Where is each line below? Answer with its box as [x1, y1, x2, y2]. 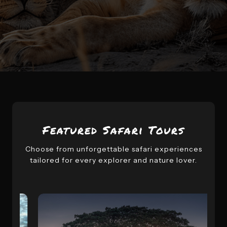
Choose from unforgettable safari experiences [25, 144, 202, 154]
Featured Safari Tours [43, 122, 184, 138]
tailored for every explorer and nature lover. [30, 156, 197, 165]
